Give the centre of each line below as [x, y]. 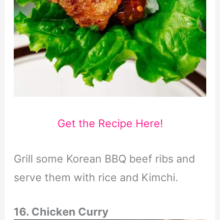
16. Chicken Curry [61, 211]
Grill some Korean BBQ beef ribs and [104, 159]
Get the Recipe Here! [110, 123]
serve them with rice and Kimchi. [96, 178]
